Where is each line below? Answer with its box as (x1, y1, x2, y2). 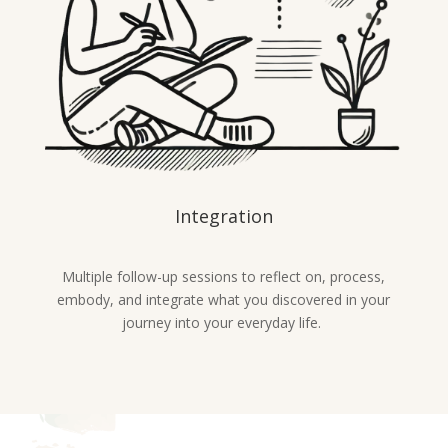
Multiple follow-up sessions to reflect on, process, (62, 266, 386, 286)
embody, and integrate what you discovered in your (57, 289, 391, 309)
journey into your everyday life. (122, 312, 326, 332)
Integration (174, 203, 273, 228)
